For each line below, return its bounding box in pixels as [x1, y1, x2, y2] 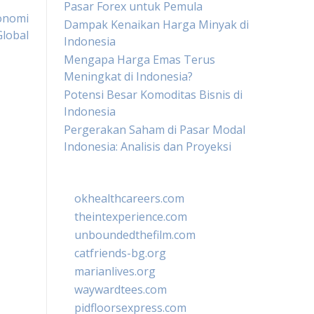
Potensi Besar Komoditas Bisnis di [64, 87, 243, 102]
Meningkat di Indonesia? [64, 69, 193, 84]
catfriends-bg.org [74, 245, 166, 261]
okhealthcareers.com [74, 191, 184, 206]
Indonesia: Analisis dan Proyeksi [64, 139, 231, 154]
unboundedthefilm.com [74, 227, 196, 243]
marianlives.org [74, 264, 156, 279]
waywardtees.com [74, 282, 167, 297]
